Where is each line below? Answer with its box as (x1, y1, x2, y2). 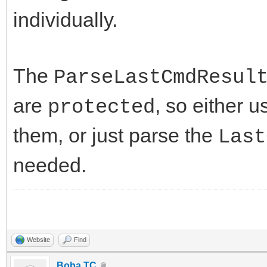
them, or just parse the (13, 123, 218, 147)
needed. (13, 153, 86, 176)
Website (27, 235, 50, 243)
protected (48, 95, 155, 119)
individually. (13, 8, 117, 31)
